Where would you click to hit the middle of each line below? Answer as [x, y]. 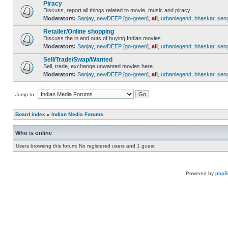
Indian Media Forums [77, 114]
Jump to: [25, 94]
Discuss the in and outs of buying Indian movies [102, 38]
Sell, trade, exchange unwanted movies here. [99, 66]
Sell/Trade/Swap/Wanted [78, 60]
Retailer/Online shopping [79, 32]
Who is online [34, 133]
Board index [30, 114]
